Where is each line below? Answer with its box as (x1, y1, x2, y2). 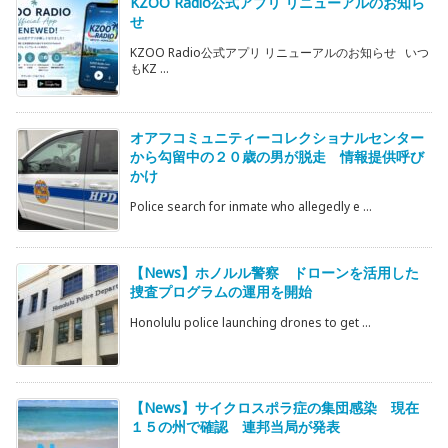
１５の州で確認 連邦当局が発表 (130, 416, 340, 436)
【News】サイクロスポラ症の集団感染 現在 (130, 397, 419, 417)
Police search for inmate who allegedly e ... (130, 197, 372, 215)
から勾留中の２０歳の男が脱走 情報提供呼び (130, 146, 424, 166)
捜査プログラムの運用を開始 (130, 281, 312, 301)
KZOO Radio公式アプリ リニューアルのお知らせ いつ (130, 43, 429, 61)
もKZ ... (130, 59, 169, 77)
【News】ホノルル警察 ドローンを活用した (130, 262, 419, 282)
